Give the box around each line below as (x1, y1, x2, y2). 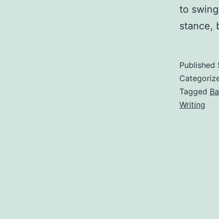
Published (179, 60, 218, 70)
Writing (179, 100, 205, 109)
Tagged (179, 87, 210, 96)
